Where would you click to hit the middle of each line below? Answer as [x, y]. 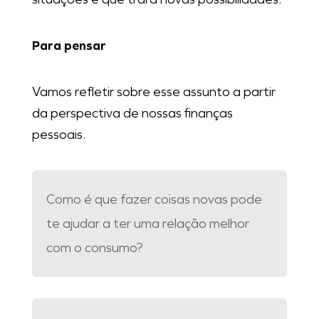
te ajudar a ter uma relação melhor [147, 224]
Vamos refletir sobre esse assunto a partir [153, 92]
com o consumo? [94, 248]
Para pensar [69, 46]
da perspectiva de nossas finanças [132, 114]
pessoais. [58, 135]
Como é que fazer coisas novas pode [154, 200]
